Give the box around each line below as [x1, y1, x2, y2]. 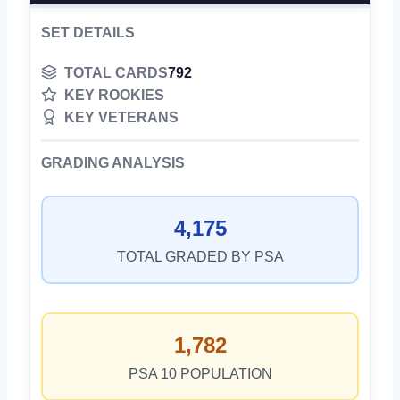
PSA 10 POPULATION [128, 365, 272, 381]
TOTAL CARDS [64, 64, 168, 80]
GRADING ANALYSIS [41, 154, 185, 171]
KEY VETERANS [64, 109, 179, 125]
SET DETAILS [41, 24, 135, 40]
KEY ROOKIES [64, 87, 164, 103]
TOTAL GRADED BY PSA [116, 248, 284, 264]
